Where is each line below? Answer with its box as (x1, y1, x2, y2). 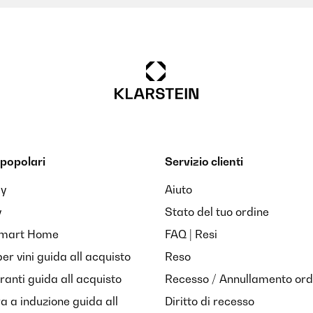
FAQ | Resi (165, 227, 217, 241)
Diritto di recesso (165, 294, 254, 308)
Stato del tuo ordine (165, 205, 269, 219)
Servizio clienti (165, 154, 243, 168)
